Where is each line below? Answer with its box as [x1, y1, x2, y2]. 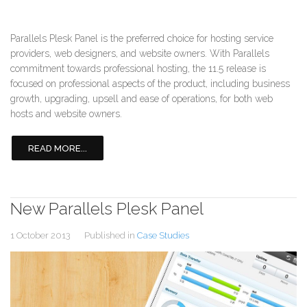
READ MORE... [28, 143, 87, 153]
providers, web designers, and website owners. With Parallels [10, 47, 269, 59]
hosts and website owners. [10, 108, 122, 119]
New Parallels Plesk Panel [10, 198, 204, 219]
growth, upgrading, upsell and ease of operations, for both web [10, 93, 273, 104]
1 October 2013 [10, 230, 71, 241]
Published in [84, 230, 135, 241]
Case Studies [137, 230, 189, 241]
